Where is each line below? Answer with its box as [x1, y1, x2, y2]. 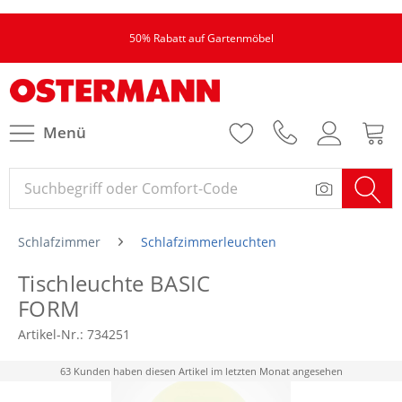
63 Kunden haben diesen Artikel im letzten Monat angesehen [59, 364, 343, 378]
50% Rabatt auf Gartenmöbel [128, 31, 274, 46]
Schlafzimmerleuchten [141, 233, 276, 250]
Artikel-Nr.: [18, 326, 87, 343]
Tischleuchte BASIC [18, 268, 211, 298]
